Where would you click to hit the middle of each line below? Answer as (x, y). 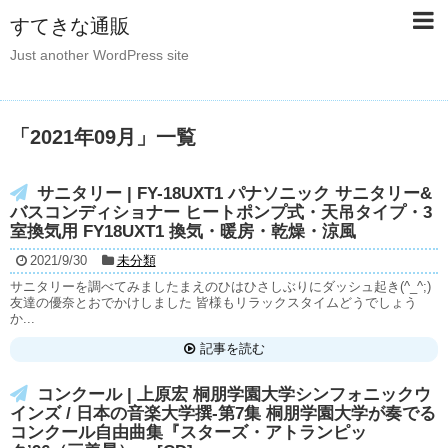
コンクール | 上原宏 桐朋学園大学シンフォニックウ (234, 394)
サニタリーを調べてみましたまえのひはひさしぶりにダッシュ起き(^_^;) (220, 286)
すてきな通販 (70, 26)
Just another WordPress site (99, 55)
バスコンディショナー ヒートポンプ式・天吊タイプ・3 (221, 212)
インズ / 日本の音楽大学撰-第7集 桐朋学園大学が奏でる (223, 413)
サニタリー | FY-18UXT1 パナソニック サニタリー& (234, 193)
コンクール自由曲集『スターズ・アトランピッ (188, 432)
